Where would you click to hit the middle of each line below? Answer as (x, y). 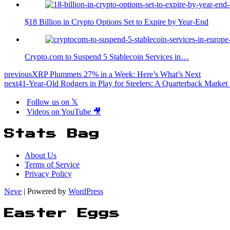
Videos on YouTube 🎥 (64, 111)
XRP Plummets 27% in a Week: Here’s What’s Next (116, 74)
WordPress (86, 191)
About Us (41, 156)
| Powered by (45, 191)
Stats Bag (52, 134)
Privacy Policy (48, 174)
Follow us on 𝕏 (52, 102)
